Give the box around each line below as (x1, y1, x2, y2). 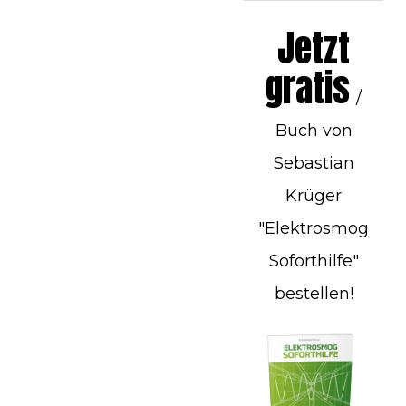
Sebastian (273, 152, 354, 173)
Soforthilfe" (268, 250, 359, 271)
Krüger (285, 185, 342, 206)
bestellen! (274, 283, 353, 304)
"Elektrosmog (258, 217, 369, 238)
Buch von (275, 120, 353, 140)
